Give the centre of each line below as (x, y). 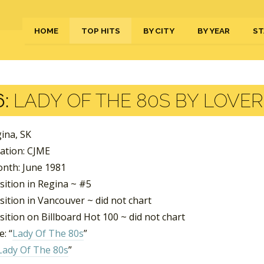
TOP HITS (101, 31)
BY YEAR (214, 31)
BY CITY (159, 31)
